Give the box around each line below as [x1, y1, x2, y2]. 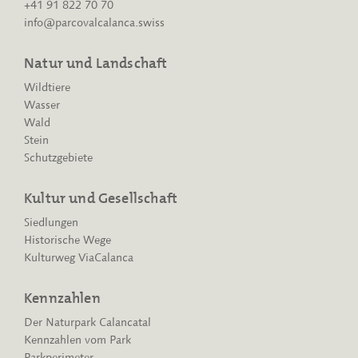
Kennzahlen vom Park [24, 333, 131, 347]
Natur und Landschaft [24, 54, 168, 73]
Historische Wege [24, 233, 111, 247]
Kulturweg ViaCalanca [24, 251, 133, 265]
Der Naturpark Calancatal [24, 316, 151, 329]
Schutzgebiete [24, 151, 93, 165]
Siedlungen [24, 216, 78, 229]
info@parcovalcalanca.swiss [24, 16, 165, 30]
